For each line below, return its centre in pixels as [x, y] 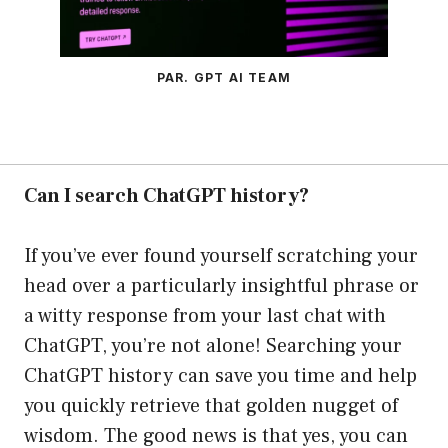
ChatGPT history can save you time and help [220, 376]
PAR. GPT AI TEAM [224, 78]
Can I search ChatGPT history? [166, 196]
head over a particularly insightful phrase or [221, 286]
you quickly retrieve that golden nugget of [211, 406]
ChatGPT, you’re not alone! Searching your [213, 346]
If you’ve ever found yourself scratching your [221, 256]
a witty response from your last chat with [205, 316]
